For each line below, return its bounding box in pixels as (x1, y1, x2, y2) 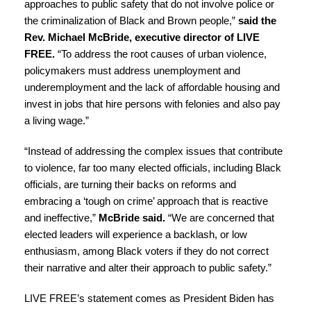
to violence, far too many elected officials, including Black (24, 162, 282, 174)
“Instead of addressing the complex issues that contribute (24, 145, 283, 158)
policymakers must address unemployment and (24, 65, 241, 77)
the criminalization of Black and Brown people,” (24, 15, 236, 27)
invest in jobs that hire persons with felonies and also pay (24, 98, 281, 110)
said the (235, 15, 277, 27)
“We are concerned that (165, 212, 275, 224)
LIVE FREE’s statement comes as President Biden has (24, 292, 275, 305)
